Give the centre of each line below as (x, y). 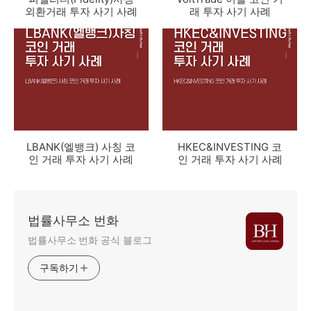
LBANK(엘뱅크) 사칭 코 (81, 146)
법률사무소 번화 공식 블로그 (90, 239)
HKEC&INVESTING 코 (230, 146)
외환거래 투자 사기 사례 (81, 11)
